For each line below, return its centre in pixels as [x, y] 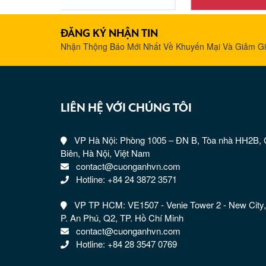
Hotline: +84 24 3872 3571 [126, 179]
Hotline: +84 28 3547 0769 [126, 244]
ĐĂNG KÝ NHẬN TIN [109, 34]
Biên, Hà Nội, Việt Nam [105, 153]
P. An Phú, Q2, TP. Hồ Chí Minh [122, 218]
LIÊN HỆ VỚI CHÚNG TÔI [126, 108]
